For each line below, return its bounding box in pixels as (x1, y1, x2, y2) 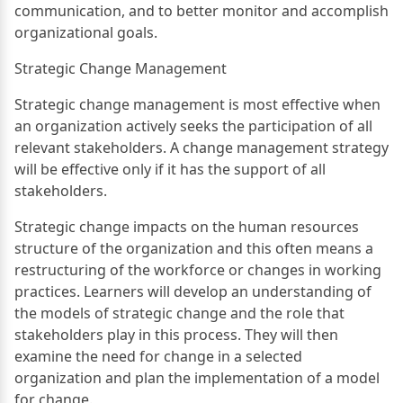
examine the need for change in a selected (14, 345, 302, 366)
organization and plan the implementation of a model (14, 367, 380, 388)
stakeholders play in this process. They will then (14, 324, 338, 345)
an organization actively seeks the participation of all (14, 115, 372, 136)
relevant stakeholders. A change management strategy (14, 137, 389, 157)
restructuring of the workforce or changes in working (14, 259, 381, 280)
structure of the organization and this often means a (14, 237, 373, 258)
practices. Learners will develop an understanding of (14, 281, 372, 301)
